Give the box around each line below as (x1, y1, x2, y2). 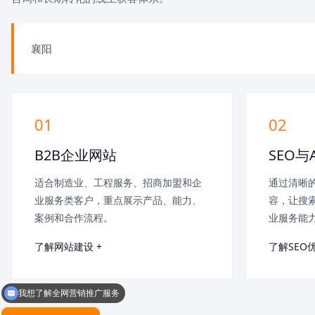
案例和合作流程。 (34, 211, 113, 225)
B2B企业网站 (34, 146, 117, 165)
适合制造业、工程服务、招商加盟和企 (34, 176, 202, 190)
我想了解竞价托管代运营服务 (18, 300, 128, 310)
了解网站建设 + (34, 240, 102, 254)
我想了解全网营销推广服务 (18, 283, 120, 293)
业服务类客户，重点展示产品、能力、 (34, 193, 202, 207)
